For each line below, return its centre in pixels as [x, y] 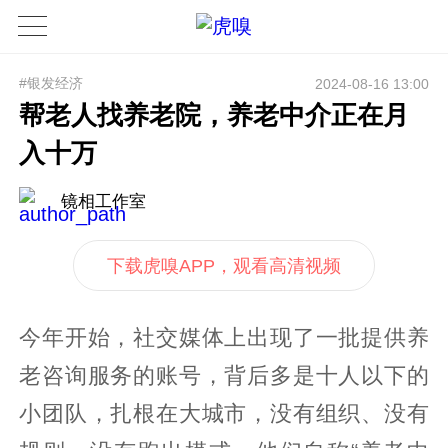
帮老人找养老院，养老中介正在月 [214, 115]
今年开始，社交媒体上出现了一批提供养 [224, 338]
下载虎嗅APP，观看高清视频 [224, 265]
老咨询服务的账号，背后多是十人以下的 [224, 376]
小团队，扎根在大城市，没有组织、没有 [224, 414]
